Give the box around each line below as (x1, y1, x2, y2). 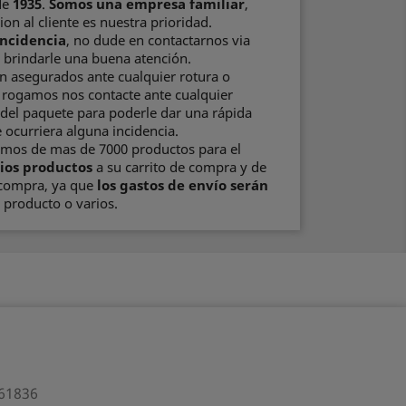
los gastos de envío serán (97, 176, 268, 194)
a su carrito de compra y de (92, 158, 266, 176)
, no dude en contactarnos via (66, 31, 250, 49)
